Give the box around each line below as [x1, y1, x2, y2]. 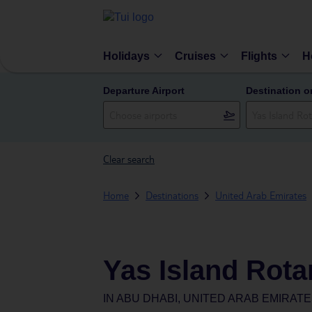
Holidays [103, 49, 150, 62]
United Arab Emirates [215, 189, 306, 201]
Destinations [146, 189, 198, 201]
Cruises [175, 49, 216, 62]
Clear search [103, 153, 155, 165]
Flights [241, 49, 277, 62]
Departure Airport [103, 85, 185, 96]
